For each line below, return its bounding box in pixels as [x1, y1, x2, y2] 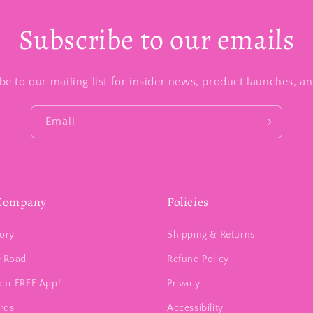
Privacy [167, 278, 201, 289]
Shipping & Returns [167, 229, 255, 240]
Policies [167, 194, 209, 210]
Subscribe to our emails [18, 20, 295, 59]
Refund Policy [167, 254, 229, 265]
